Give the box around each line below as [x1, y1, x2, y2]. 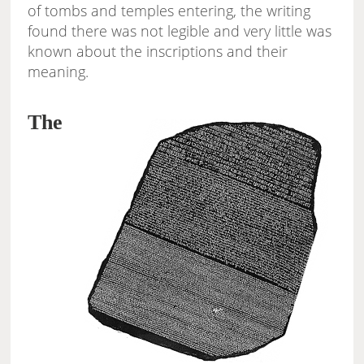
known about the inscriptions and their [28, 41, 288, 62]
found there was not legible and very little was [28, 21, 332, 41]
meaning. [28, 62, 89, 82]
